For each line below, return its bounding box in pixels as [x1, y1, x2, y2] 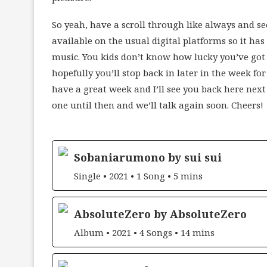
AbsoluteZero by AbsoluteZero [74, 206, 247, 221]
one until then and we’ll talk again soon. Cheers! [52, 98, 263, 111]
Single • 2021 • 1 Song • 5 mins [74, 169, 203, 182]
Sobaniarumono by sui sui [74, 150, 222, 164]
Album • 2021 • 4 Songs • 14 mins [74, 226, 215, 238]
